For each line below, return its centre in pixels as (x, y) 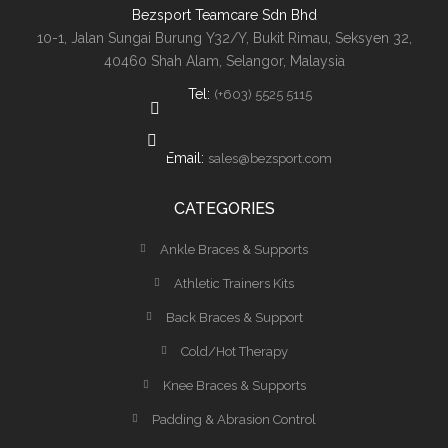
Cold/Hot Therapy (234, 351)
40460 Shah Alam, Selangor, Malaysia (224, 61)
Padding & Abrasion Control (234, 419)
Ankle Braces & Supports (234, 249)
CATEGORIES (224, 208)
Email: (187, 158)
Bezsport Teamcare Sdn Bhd (224, 15)
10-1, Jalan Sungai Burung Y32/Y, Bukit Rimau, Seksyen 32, (224, 38)
